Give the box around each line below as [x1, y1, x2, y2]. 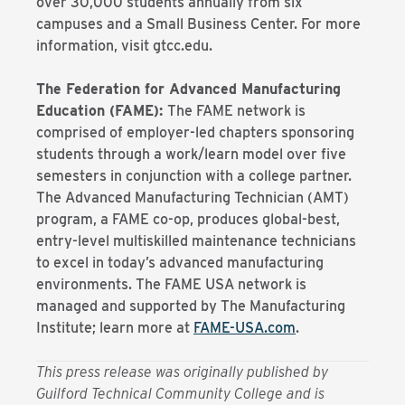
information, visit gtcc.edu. [36, 37, 212, 54]
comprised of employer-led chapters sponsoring [36, 124, 354, 141]
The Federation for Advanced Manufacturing [36, 80, 341, 98]
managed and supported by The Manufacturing [36, 297, 345, 315]
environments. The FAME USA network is [36, 276, 306, 293]
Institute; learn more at [36, 319, 193, 336]
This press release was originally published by [36, 363, 328, 381]
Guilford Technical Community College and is [36, 385, 325, 402]
